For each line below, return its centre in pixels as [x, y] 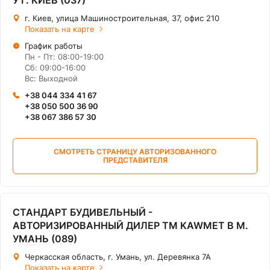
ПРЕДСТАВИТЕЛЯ [135, 160]
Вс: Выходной [51, 78]
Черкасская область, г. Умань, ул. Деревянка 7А [118, 257]
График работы [54, 46]
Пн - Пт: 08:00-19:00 [64, 57]
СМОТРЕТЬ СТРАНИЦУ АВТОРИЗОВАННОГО [135, 152]
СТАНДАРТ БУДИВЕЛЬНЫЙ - [83, 212]
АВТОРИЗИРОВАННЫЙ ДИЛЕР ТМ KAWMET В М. [130, 225]
